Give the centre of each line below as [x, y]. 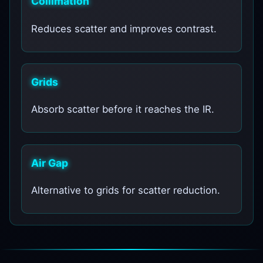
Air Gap [50, 163]
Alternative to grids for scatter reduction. [126, 190]
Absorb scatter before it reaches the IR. [123, 109]
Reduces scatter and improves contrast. [124, 28]
